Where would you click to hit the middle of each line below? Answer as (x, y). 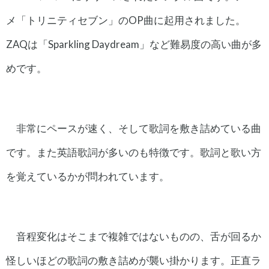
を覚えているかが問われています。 (88, 176)
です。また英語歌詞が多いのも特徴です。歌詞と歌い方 (134, 152)
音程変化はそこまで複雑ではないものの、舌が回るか (138, 236)
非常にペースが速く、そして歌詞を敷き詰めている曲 (138, 128)
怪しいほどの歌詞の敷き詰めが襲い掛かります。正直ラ (134, 260)
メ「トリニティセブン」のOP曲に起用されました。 (126, 20)
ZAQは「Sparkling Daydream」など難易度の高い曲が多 (134, 44)
